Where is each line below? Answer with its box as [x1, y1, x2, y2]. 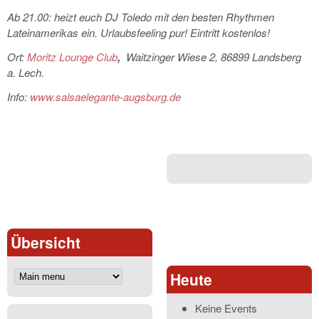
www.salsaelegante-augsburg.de [30, 89, 181, 105]
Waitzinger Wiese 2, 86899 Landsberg [126, 49, 301, 65]
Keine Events [195, 300, 257, 316]
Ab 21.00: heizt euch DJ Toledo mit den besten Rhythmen [7, 9, 274, 25]
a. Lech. [7, 65, 44, 80]
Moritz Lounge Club [27, 49, 117, 65]
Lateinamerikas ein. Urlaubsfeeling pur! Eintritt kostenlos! [7, 25, 270, 41]
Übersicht [11, 231, 80, 253]
